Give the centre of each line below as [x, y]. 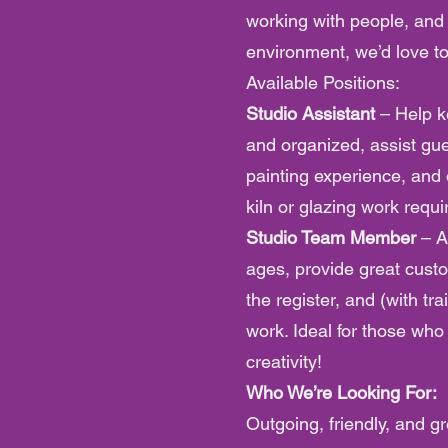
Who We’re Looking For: [341, 392]
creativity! [284, 361]
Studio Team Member [333, 237]
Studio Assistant [313, 113]
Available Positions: [323, 82]
